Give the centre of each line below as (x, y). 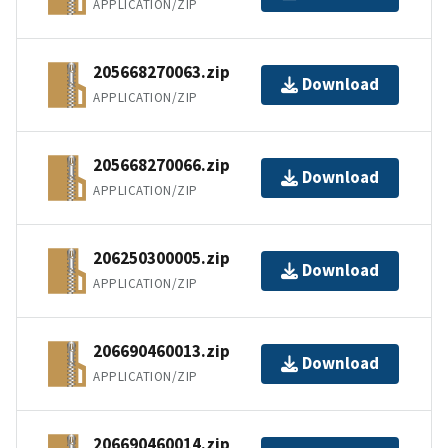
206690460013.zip (161, 351)
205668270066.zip (161, 165)
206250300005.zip (161, 258)
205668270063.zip (161, 72)
